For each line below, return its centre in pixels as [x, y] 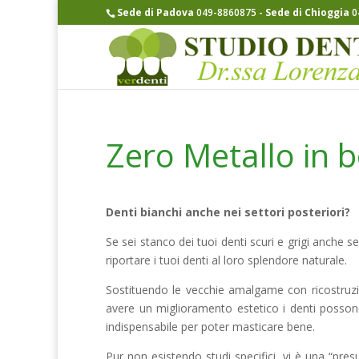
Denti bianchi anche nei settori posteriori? [228, 212]
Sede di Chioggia [309, 12]
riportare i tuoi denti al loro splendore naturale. [226, 260]
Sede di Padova [157, 12]
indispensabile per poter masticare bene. [210, 327]
